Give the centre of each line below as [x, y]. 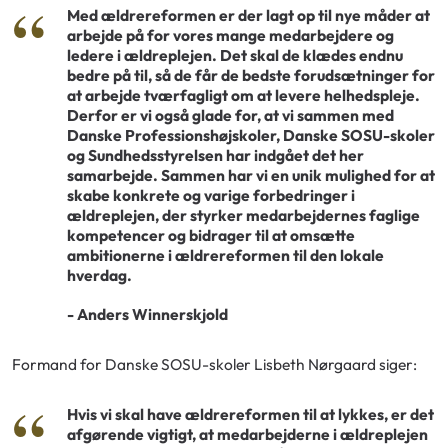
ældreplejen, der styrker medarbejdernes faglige [243, 214]
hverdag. [99, 274]
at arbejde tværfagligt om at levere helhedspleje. [243, 94]
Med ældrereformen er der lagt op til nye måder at [248, 14]
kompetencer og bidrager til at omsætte [211, 234]
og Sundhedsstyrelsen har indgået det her [215, 154]
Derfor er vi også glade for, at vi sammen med [230, 114]
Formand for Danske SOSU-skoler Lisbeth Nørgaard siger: [214, 364]
